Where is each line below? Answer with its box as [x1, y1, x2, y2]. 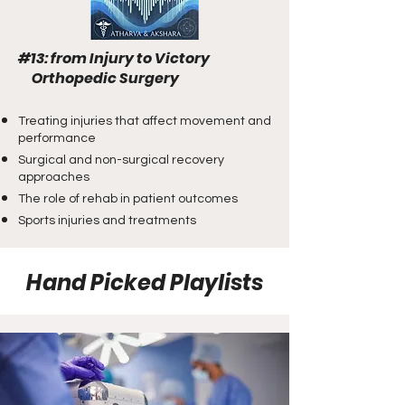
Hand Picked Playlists [26, 268, 263, 297]
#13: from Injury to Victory [18, 48, 210, 69]
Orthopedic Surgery [18, 68, 179, 89]
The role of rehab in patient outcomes [18, 193, 238, 205]
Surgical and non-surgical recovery [18, 154, 224, 166]
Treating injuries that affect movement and [18, 115, 271, 127]
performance [18, 132, 96, 145]
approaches [18, 171, 89, 184]
